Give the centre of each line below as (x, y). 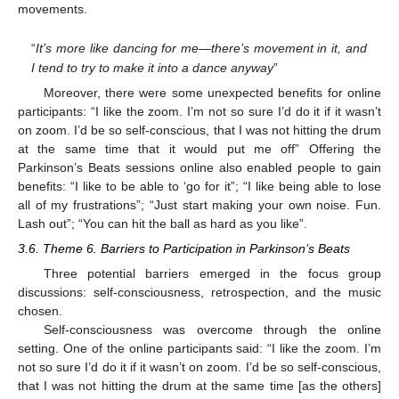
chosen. (40, 311)
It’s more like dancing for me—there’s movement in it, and (201, 48)
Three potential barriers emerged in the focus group (212, 274)
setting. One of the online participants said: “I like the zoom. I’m (199, 349)
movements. (53, 9)
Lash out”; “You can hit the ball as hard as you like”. (163, 224)
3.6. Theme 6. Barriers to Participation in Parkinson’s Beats (184, 249)
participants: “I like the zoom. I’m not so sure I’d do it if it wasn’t (199, 112)
